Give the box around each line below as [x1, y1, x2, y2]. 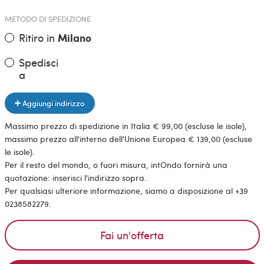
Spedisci [18, 54, 58, 70]
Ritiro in [18, 29, 58, 45]
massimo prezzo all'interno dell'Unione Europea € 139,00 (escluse [4, 133, 252, 145]
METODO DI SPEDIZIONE [4, 13, 91, 24]
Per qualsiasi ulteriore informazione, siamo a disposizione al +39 [4, 185, 248, 197]
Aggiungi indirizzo [22, 97, 85, 108]
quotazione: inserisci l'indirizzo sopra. [4, 172, 147, 184]
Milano [57, 29, 91, 45]
